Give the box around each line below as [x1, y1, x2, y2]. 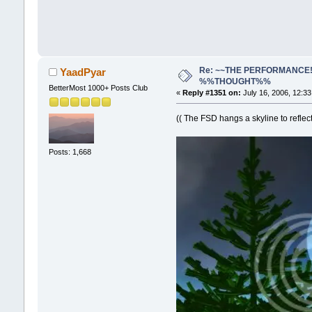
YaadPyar [60, 65, 107, 78]
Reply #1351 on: [182, 88, 242, 97]
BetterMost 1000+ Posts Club [48, 83, 148, 92]
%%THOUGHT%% [198, 76, 271, 86]
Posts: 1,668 [48, 148, 91, 157]
